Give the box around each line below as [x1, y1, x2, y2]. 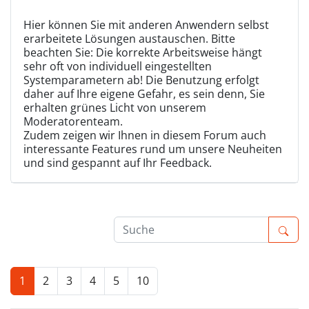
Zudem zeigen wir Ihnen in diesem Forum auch [23, 128, 266, 143]
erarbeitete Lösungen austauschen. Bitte [23, 31, 235, 46]
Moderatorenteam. [23, 114, 123, 129]
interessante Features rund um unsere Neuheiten [23, 141, 282, 157]
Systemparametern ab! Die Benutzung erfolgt [23, 72, 259, 88]
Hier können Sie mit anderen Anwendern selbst [23, 17, 269, 32]
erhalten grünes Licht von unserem [23, 100, 206, 115]
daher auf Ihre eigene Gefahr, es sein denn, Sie [23, 86, 265, 101]
